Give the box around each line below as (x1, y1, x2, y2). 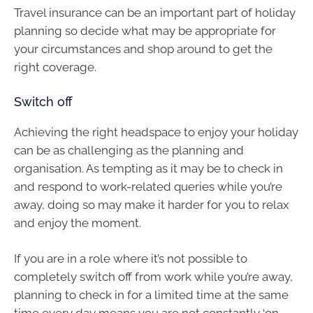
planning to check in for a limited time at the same (14, 288, 289, 303)
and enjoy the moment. (14, 215, 141, 230)
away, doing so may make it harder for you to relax (14, 197, 289, 212)
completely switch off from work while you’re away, (14, 270, 293, 284)
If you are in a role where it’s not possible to (14, 252, 247, 266)
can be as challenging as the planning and (14, 143, 244, 157)
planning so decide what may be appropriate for (14, 24, 276, 38)
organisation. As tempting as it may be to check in (14, 161, 283, 175)
